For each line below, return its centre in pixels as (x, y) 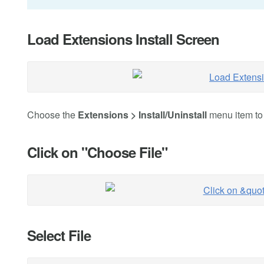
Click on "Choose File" (97, 152)
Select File (59, 235)
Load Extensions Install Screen (123, 39)
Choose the (52, 114)
